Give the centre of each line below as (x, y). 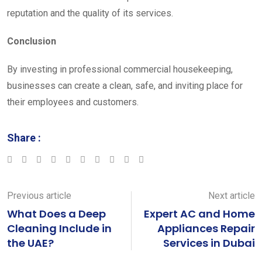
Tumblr (100, 159)
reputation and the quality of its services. (90, 13)
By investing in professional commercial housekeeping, (120, 69)
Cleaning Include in (59, 228)
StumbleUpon (98, 159)
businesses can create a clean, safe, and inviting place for (125, 85)
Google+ (60, 159)
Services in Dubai (209, 243)
